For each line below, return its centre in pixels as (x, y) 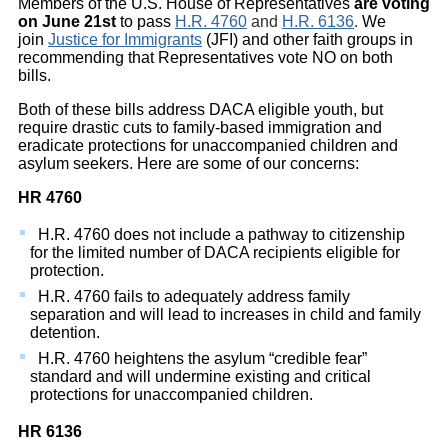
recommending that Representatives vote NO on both (205, 58)
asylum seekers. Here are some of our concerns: (188, 164)
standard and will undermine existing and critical (200, 377)
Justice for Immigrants (125, 40)
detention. (65, 333)
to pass (145, 22)
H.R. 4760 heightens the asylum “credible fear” (198, 359)
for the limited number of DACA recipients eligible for (215, 253)
